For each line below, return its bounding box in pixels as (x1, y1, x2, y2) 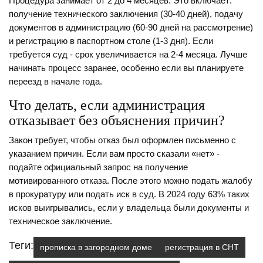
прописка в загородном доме (40, 242, 152, 252)
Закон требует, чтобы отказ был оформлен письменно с (9, 136, 236, 146)
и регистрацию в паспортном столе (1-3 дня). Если (9, 36, 213, 46)
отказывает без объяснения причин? (9, 113, 225, 129)
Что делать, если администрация (9, 97, 205, 113)
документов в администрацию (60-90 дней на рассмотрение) (9, 23, 253, 33)
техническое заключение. (9, 217, 112, 227)
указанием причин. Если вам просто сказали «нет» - (9, 149, 220, 159)
